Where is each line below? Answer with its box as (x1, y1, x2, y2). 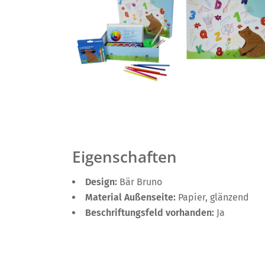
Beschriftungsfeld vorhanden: (85, 207, 216, 219)
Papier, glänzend (178, 192, 249, 203)
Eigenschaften (72, 147, 177, 168)
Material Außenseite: (85, 192, 178, 203)
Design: (85, 176, 119, 188)
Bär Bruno (119, 176, 162, 188)
